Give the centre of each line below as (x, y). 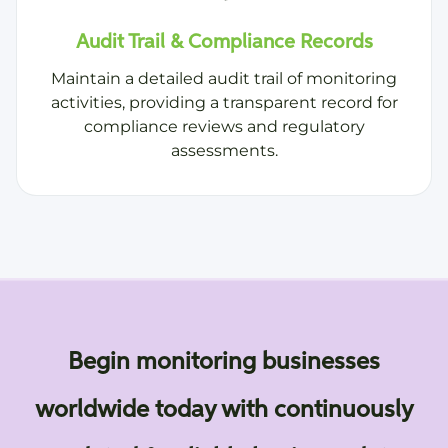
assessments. (224, 150)
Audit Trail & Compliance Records (224, 41)
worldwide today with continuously (224, 409)
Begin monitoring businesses (224, 361)
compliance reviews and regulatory (224, 126)
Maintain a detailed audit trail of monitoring (224, 78)
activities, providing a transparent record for (224, 102)
